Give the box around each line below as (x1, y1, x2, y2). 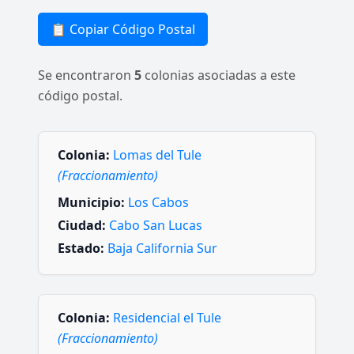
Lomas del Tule (113, 146, 201, 164)
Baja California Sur (107, 239, 217, 258)
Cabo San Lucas (109, 217, 202, 235)
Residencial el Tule (113, 308, 221, 326)
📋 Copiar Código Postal (51, 21, 195, 38)
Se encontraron (38, 66, 134, 84)
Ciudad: (58, 217, 106, 235)
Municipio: (58, 194, 125, 211)
